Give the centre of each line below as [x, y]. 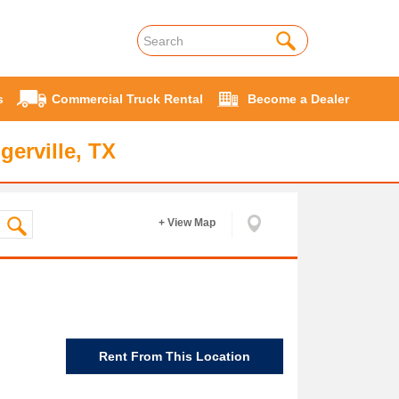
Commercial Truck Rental [127, 99]
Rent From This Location [175, 356]
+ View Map [187, 223]
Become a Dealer [298, 99]
